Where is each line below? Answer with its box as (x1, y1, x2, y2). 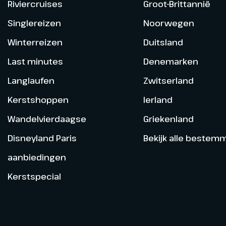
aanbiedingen (8, 151, 66, 163)
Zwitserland (143, 74, 194, 86)
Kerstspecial (8, 170, 61, 182)
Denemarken (143, 55, 198, 67)
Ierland (143, 93, 173, 105)
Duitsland (143, 36, 183, 48)
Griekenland (143, 112, 194, 125)
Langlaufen (8, 74, 54, 86)
